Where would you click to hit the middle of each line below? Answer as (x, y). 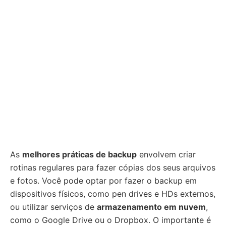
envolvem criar (166, 154)
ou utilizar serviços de (53, 207)
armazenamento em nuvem (151, 207)
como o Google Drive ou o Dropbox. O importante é (110, 220)
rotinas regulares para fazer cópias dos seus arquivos (113, 167)
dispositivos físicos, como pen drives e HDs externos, (113, 194)
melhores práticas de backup (79, 154)
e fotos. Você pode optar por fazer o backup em (103, 181)
